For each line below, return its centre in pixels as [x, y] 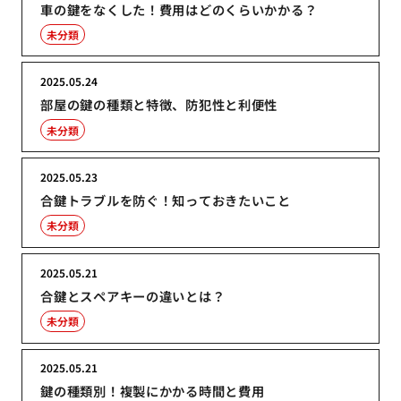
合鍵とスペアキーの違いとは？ [133, 295]
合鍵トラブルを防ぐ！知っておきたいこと [166, 200]
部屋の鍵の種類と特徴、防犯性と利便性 [159, 105]
